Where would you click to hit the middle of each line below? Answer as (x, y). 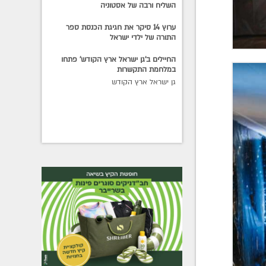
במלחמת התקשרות (147, 69)
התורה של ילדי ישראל (143, 37)
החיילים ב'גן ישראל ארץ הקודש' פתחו (119, 59)
